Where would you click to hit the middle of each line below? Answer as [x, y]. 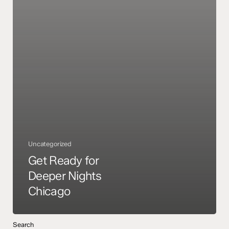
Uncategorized [50, 144]
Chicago [49, 191]
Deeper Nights [65, 176]
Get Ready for [63, 161]
